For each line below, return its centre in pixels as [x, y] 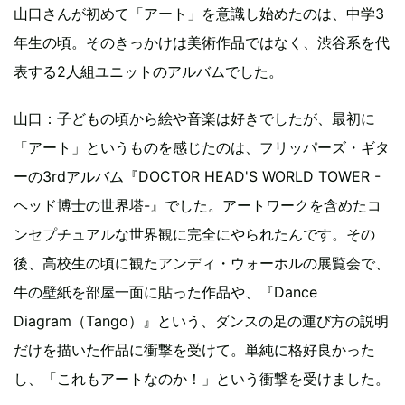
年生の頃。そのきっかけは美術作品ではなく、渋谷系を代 [202, 42]
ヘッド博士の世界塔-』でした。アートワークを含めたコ [198, 205]
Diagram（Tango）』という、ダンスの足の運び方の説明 [201, 320]
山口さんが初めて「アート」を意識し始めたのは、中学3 [199, 13]
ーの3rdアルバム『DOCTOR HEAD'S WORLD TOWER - [197, 176]
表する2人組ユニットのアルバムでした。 [148, 71]
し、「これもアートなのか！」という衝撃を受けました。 [202, 378]
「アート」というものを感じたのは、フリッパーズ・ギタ [202, 147]
